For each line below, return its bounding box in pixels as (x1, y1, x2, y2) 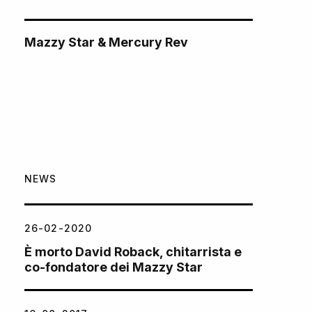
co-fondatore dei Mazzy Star (24, 259, 203, 274)
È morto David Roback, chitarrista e (24, 244, 242, 259)
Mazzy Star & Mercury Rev (24, 34, 188, 49)
